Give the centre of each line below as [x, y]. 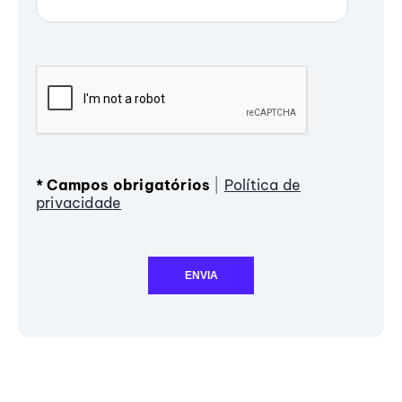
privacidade [79, 203]
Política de [262, 185]
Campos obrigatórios [127, 185]
